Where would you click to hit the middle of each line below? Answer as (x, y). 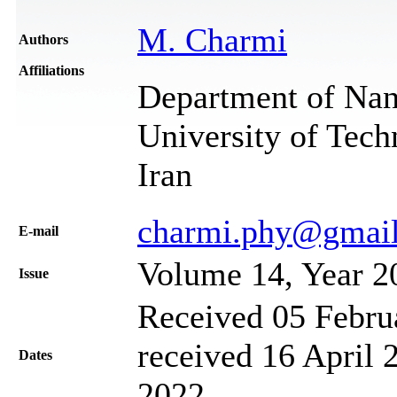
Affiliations (51, 70)
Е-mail (39, 230)
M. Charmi (212, 39)
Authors (43, 39)
